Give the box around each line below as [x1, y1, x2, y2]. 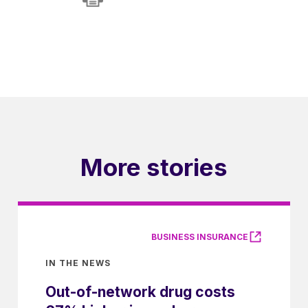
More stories [80, 153, 228, 181]
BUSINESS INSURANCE [151, 232, 248, 242]
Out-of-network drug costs [45, 283, 235, 300]
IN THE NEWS [45, 257, 111, 268]
